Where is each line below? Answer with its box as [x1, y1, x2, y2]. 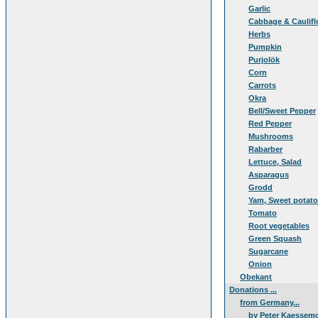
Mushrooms [248, 132, 293, 141]
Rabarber [248, 145, 283, 153]
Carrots [248, 81, 276, 89]
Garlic [248, 4, 270, 13]
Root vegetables [248, 221, 309, 230]
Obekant [240, 273, 272, 281]
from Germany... [240, 298, 300, 307]
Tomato [248, 209, 277, 217]
